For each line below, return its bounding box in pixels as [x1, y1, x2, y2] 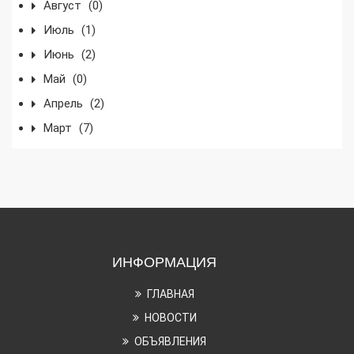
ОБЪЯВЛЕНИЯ [134, 334, 206, 348]
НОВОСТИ [144, 311, 197, 324]
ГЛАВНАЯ [146, 287, 194, 300]
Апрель [43, 96, 86, 111]
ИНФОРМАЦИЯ [112, 254, 217, 270]
